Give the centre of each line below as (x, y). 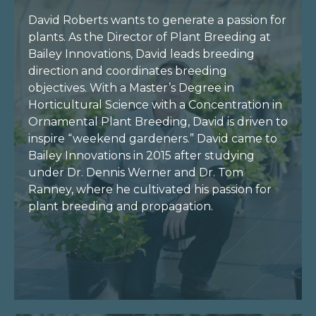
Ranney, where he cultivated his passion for (150, 190)
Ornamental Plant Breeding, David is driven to (158, 122)
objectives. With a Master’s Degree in (131, 88)
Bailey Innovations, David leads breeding (141, 54)
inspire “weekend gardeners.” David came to (153, 139)
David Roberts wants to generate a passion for (157, 20)
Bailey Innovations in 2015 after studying (141, 156)
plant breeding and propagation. (121, 207)
